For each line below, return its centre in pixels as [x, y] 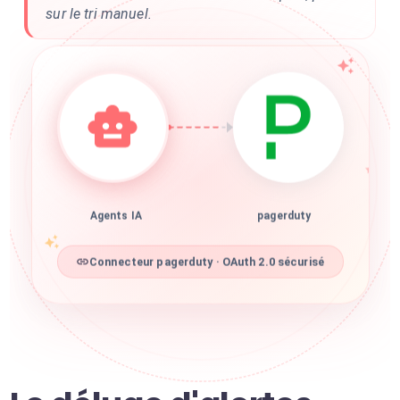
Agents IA [116, 220]
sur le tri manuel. [99, 14]
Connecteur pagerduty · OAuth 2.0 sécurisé [207, 266]
